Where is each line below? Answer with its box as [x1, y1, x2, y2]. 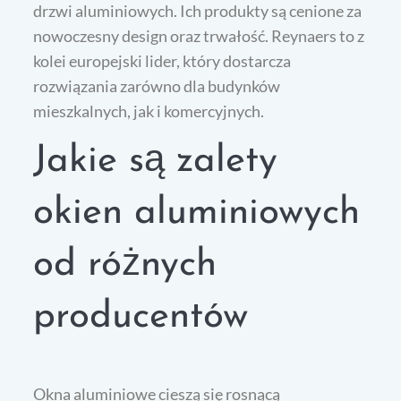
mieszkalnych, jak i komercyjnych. [33, 100, 265, 121]
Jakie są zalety [33, 141, 278, 181]
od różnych [33, 245, 218, 285]
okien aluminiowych [33, 193, 361, 233]
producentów [33, 297, 249, 337]
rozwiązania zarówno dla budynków [33, 75, 281, 96]
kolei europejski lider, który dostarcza [33, 50, 292, 71]
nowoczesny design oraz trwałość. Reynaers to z [33, 25, 365, 46]
